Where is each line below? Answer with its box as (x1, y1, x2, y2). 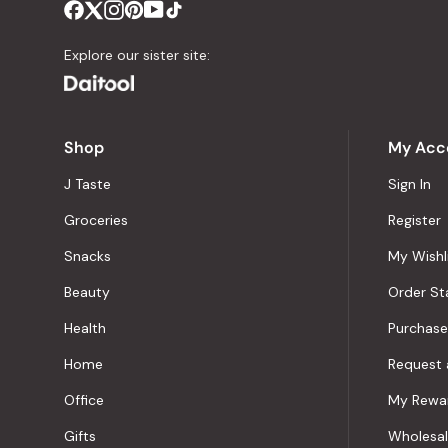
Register (388, 211, 441, 229)
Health (64, 319, 106, 337)
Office (64, 391, 104, 409)
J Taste (64, 175, 111, 193)
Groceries (64, 211, 128, 229)
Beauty (64, 283, 110, 301)
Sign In (388, 175, 431, 193)
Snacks (64, 247, 111, 265)
